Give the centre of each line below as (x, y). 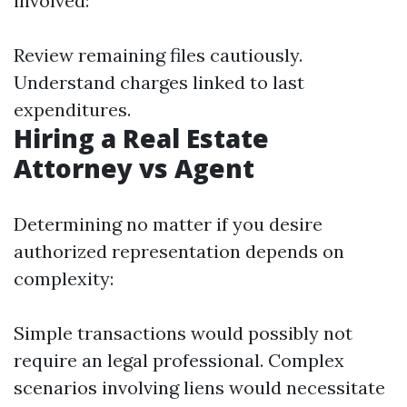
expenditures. (72, 109)
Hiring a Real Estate (141, 138)
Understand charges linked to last (159, 82)
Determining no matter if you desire (168, 224)
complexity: (64, 278)
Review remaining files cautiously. (158, 55)
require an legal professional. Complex (179, 360)
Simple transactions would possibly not (183, 333)
